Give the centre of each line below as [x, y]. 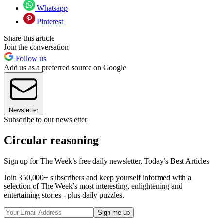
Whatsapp [51, 8]
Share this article [29, 38]
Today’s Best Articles [177, 161]
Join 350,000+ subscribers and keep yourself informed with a [98, 178]
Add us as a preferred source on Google [65, 68]
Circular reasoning [51, 140]
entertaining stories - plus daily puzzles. [64, 195]
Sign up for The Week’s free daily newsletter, [74, 161]
